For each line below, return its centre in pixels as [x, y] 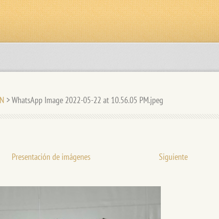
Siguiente [173, 157]
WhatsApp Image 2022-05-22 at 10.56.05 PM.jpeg [88, 100]
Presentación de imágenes [51, 157]
